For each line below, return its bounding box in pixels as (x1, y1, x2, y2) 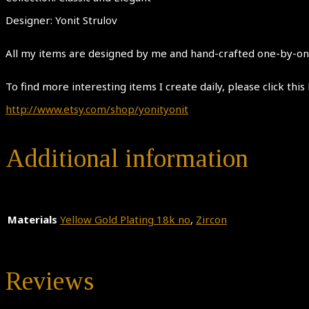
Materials (8, 212, 57, 227)
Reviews (6, 266, 94, 295)
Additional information (6, 143, 248, 172)
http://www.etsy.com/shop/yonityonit (6, 101, 188, 116)
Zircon (196, 212, 227, 227)
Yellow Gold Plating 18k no (60, 212, 190, 227)
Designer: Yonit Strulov (6, 12, 117, 27)
